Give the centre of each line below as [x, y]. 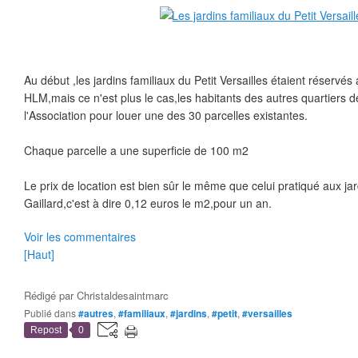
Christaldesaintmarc [123, 295]
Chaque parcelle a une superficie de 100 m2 [136, 150]
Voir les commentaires [80, 237]
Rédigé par [50, 295]
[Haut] [39, 254]
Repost [46, 330]
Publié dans [53, 313]
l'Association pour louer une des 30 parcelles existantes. [166, 115]
